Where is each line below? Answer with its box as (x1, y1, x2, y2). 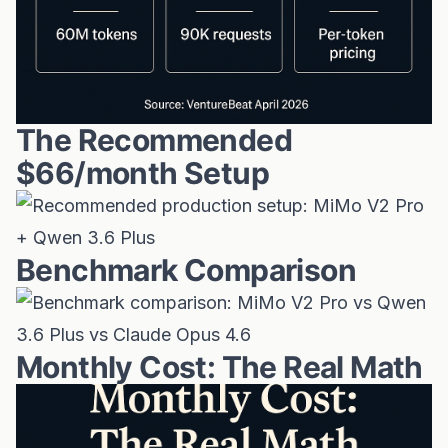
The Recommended (16, 122, 292, 158)
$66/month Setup (16, 155, 269, 191)
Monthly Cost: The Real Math (16, 349, 423, 385)
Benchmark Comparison (16, 252, 356, 288)
